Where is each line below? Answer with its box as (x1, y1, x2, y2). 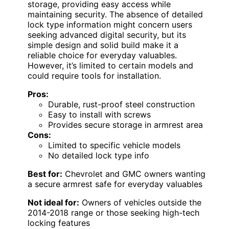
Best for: (28, 169, 62, 179)
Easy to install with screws (48, 109, 151, 120)
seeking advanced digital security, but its (28, 30, 186, 40)
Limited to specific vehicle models (48, 140, 180, 151)
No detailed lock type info (48, 150, 149, 161)
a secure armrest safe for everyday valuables (28, 179, 202, 190)
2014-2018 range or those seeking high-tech (28, 208, 199, 218)
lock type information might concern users (28, 19, 192, 30)
